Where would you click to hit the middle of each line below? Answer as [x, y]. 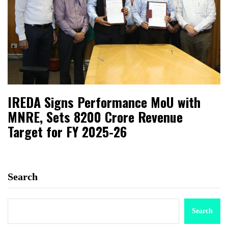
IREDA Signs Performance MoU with [104, 102]
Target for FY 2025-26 [67, 131]
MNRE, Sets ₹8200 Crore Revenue [95, 117]
